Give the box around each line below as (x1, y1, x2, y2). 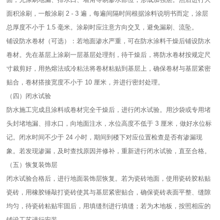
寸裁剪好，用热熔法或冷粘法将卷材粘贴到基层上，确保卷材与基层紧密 (6, 65, 211, 72)
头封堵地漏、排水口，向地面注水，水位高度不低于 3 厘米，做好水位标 (6, 120, 212, 127)
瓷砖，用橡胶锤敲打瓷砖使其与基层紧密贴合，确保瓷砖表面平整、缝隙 (6, 189, 211, 196)
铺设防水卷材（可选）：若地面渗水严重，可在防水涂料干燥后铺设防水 (6, 37, 211, 45)
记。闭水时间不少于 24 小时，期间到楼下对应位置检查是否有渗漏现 (6, 134, 203, 141)
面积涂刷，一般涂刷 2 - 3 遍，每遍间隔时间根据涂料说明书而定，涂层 (6, 10, 209, 17)
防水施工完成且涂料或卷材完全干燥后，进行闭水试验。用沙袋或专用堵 (6, 106, 211, 113)
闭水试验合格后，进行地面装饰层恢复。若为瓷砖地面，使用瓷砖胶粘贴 (6, 175, 211, 182)
